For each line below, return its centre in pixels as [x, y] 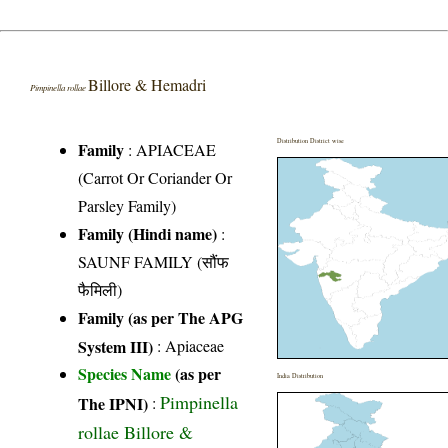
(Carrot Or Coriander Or [155, 177]
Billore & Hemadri [147, 84]
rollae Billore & [136, 430]
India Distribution [300, 375]
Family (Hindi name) [148, 233]
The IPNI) [113, 402]
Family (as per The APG [161, 317]
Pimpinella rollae [59, 86]
